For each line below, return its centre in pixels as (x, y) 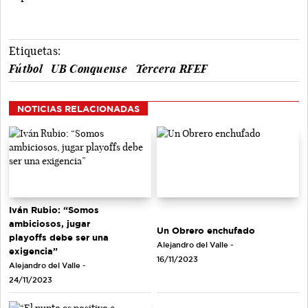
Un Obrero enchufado (206, 231)
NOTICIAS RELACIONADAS (78, 108)
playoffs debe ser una (59, 238)
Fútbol (26, 68)
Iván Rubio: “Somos (54, 210)
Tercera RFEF (172, 68)
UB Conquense (89, 68)
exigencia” (33, 251)
